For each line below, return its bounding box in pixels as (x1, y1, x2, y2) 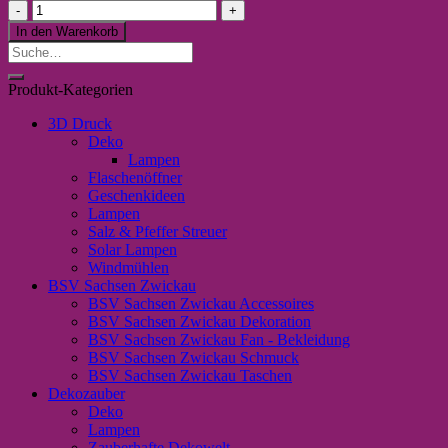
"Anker (31, 16, 78, 34)
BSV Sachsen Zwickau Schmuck (88, 348, 299, 366)
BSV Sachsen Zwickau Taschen (88, 366, 292, 384)
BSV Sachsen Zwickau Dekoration (88, 312, 311, 330)
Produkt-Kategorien (8, 80, 133, 98)
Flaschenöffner (88, 168, 182, 186)
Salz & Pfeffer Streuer (88, 222, 227, 240)
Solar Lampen (88, 240, 177, 258)
